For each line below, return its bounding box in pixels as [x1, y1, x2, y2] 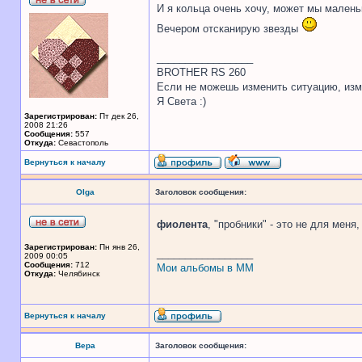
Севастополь [56, 138, 108, 147]
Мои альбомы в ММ [157, 262, 254, 274]
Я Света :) [157, 95, 206, 107]
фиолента [157, 218, 208, 230]
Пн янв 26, [97, 242, 140, 251]
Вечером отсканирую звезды [157, 23, 301, 35]
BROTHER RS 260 [157, 66, 246, 78]
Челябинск [56, 269, 99, 278]
